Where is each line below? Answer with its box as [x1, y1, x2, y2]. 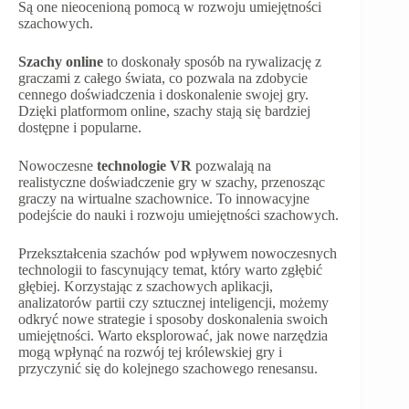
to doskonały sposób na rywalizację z [103, 53, 321, 69]
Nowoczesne [18, 157, 97, 173]
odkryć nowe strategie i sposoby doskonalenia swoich [18, 310, 328, 327]
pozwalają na [192, 157, 271, 173]
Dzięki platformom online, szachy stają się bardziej [18, 102, 310, 119]
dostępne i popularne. [18, 119, 142, 135]
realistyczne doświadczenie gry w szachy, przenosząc [18, 173, 325, 190]
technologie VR [97, 157, 192, 173]
